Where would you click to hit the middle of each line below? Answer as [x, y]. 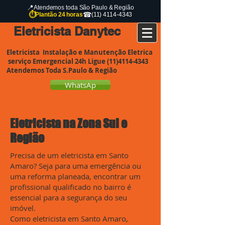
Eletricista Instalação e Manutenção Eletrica [80, 52]
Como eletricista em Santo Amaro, [69, 218]
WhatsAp [80, 85]
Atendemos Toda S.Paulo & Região [62, 70]
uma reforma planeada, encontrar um [75, 176]
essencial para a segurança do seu [69, 197]
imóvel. [23, 208]
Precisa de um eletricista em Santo [69, 155]
